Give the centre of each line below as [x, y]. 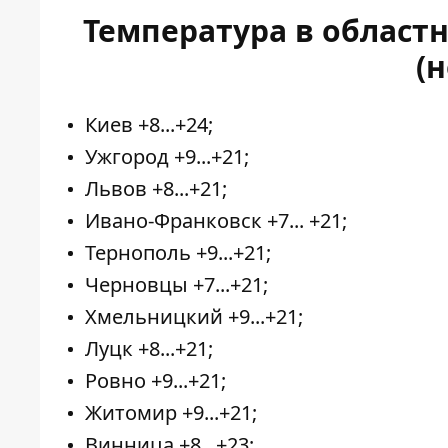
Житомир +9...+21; [171, 413]
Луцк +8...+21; [149, 349]
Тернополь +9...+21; [178, 253]
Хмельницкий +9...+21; [194, 317]
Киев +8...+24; [149, 125]
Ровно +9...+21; [155, 381]
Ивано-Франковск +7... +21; [216, 221]
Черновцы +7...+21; [176, 285]
